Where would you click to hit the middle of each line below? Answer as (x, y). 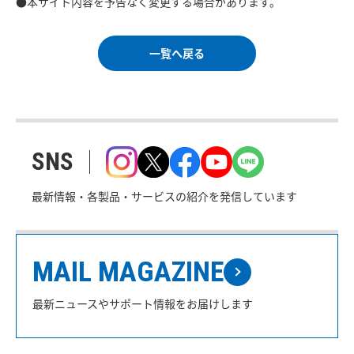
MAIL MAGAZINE (128, 271)
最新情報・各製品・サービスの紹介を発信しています (164, 196)
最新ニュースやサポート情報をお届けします (143, 303)
